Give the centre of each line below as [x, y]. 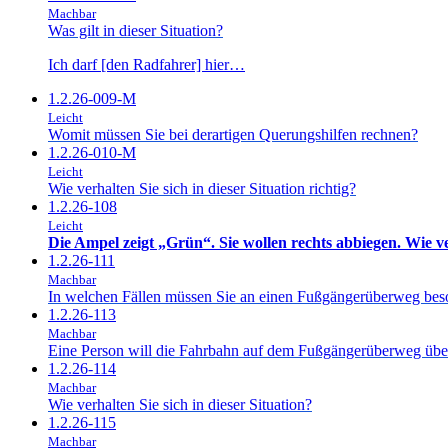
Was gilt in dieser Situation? [135, 30]
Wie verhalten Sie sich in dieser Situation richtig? [202, 188]
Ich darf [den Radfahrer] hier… [146, 64]
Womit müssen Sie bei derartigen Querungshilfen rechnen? [233, 134]
